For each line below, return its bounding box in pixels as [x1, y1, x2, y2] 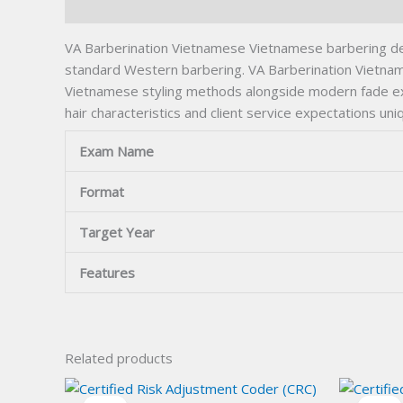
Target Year [79, 222, 155, 241]
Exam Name [79, 141, 154, 160]
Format [79, 182, 124, 201]
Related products [65, 348, 173, 367]
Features [79, 263, 135, 282]
